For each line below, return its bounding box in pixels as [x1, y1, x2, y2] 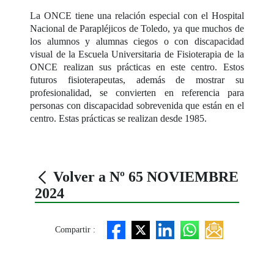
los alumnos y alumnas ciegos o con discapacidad [30, 35, 244, 46]
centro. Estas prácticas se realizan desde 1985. [30, 113, 210, 124]
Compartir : [54, 225, 95, 235]
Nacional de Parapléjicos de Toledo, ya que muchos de [30, 23, 244, 34]
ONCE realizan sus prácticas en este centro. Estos [30, 61, 244, 72]
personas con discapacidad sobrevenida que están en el [30, 100, 244, 111]
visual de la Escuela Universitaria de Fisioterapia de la [30, 48, 244, 59]
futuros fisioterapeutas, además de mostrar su [30, 74, 244, 85]
